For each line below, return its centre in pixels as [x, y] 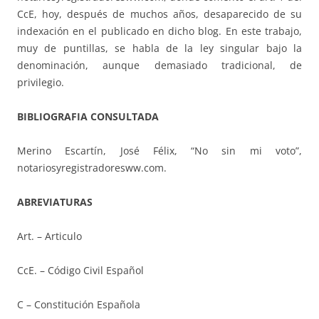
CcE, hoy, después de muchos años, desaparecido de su [159, 14]
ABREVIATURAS [55, 202]
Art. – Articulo [49, 236]
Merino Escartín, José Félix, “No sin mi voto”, [159, 150]
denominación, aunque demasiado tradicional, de [159, 65]
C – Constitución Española [79, 304]
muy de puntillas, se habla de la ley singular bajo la [159, 48]
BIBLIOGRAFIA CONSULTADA [88, 116]
